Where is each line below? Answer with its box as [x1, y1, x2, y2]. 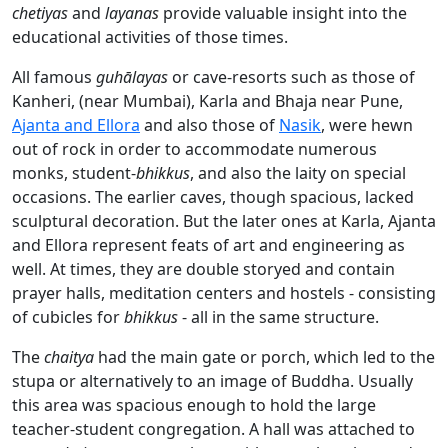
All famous [12, 66, 96, 89]
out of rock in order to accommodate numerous [12, 138, 377, 161]
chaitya [44, 346, 94, 369]
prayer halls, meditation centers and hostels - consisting [12, 282, 436, 305]
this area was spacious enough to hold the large [12, 394, 376, 417]
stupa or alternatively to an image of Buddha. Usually [12, 370, 413, 393]
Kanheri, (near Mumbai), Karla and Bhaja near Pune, [12, 90, 403, 113]
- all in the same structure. [178, 306, 379, 329]
